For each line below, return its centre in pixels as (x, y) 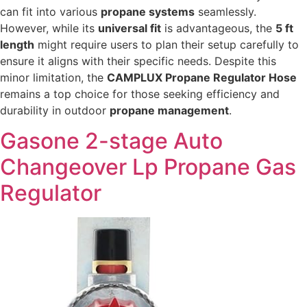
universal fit (130, 28)
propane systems (148, 11)
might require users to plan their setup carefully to (167, 44)
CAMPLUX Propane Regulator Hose (202, 77)
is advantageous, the (218, 28)
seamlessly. (225, 11)
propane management (169, 110)
